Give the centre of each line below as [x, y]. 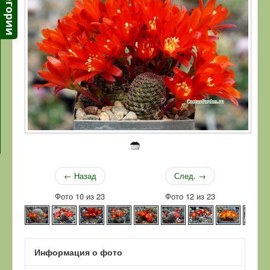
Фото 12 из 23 [190, 196]
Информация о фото [78, 252]
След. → [190, 175]
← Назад [80, 175]
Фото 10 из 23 [80, 196]
